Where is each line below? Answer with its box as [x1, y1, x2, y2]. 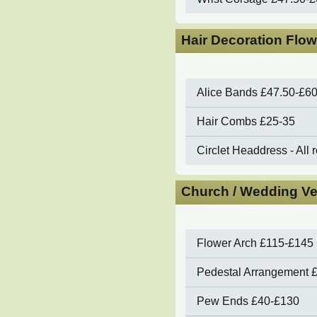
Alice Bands [197, 86, 258, 98]
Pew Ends [197, 295, 249, 308]
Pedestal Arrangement [197, 266, 309, 279]
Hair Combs [197, 115, 260, 127]
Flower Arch [197, 237, 258, 250]
